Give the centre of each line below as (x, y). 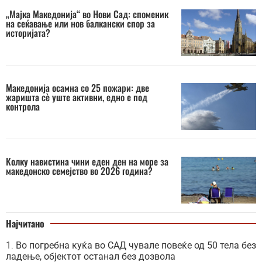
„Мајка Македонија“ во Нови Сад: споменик (87, 14)
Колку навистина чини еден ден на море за (87, 161)
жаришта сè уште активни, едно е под (77, 97)
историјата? (28, 32)
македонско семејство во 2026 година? (79, 170)
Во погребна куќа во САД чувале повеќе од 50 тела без (136, 245)
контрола (23, 106)
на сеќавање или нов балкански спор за (80, 23)
